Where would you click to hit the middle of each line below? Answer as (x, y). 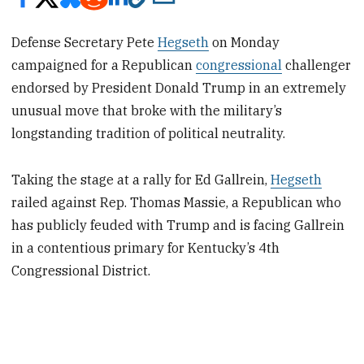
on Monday (245, 43)
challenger (317, 65)
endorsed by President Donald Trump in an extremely (179, 88)
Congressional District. (81, 271)
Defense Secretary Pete (85, 43)
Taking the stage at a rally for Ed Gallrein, (141, 180)
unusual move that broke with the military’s (147, 111)
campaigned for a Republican (104, 65)
